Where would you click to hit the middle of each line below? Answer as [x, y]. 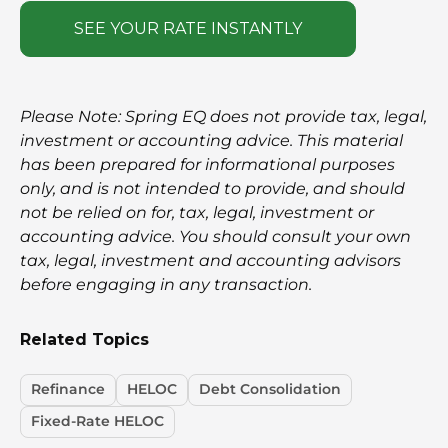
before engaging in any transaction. [166, 284]
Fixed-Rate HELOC [97, 421]
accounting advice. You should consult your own [215, 236]
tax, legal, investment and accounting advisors [210, 260]
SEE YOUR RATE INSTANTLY [188, 28]
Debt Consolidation [270, 389]
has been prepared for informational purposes [207, 164]
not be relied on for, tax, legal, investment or [197, 212]
